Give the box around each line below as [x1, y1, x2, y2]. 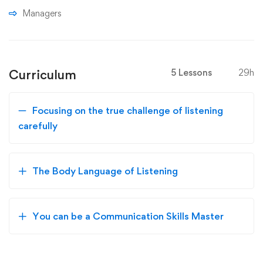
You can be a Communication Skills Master [32, 210, 224, 222]
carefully [18, 120, 58, 131]
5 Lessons [171, 67, 212, 78]
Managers [22, 8, 62, 19]
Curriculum [9, 67, 76, 82]
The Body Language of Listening [32, 165, 178, 177]
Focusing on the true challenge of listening [32, 104, 223, 116]
